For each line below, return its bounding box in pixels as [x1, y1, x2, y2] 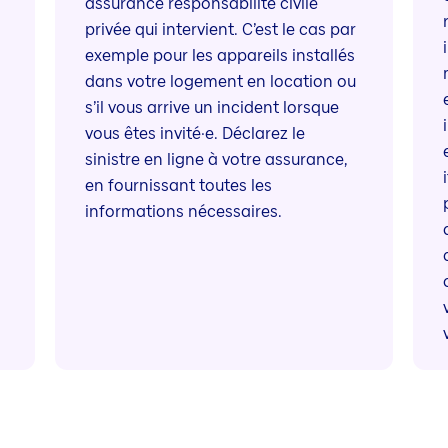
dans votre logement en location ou [84, 70, 356, 94]
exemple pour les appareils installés [84, 44, 355, 68]
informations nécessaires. [84, 200, 282, 224]
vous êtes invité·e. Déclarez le [84, 122, 305, 146]
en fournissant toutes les [84, 174, 272, 198]
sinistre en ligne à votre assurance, [84, 148, 347, 172]
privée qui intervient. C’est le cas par [84, 18, 356, 42]
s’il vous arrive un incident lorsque [84, 96, 339, 120]
